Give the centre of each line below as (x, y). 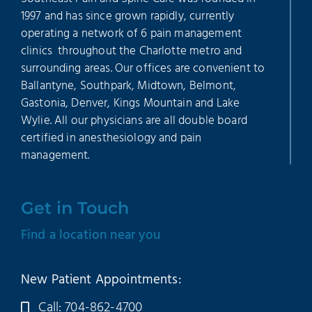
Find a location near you (91, 236)
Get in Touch (75, 208)
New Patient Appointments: (101, 280)
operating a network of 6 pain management (131, 34)
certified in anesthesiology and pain (111, 139)
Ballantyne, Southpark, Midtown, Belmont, (128, 86)
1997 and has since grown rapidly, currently (127, 17)
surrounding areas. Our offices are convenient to (143, 69)
